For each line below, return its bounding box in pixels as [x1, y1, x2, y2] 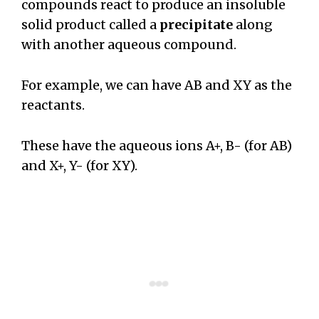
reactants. [21, 96, 85, 113]
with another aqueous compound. [21, 36, 236, 53]
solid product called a [21, 16, 157, 33]
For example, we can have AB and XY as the [21, 76, 292, 93]
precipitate [157, 16, 236, 33]
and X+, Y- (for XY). [21, 157, 140, 174]
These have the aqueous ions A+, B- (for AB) [21, 137, 292, 154]
